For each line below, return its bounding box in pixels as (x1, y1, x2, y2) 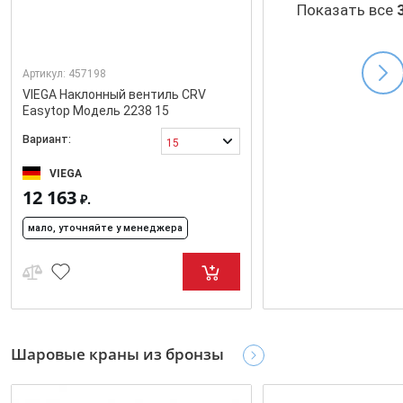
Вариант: (22, 132, 71, 146)
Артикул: (22, 67, 68, 81)
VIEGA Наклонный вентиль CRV (22, 87, 206, 103)
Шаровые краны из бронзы (11, 344, 224, 365)
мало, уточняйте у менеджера (28, 222, 183, 235)
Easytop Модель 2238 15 (22, 103, 169, 119)
